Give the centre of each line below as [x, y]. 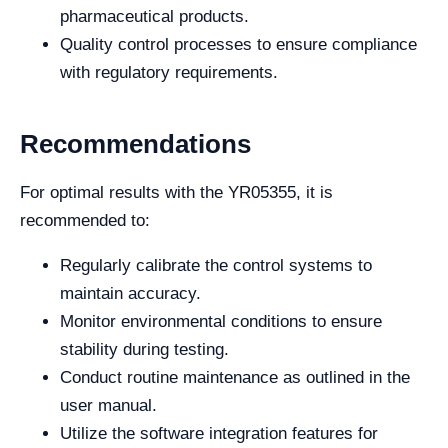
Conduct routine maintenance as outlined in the [235, 378]
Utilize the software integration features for [219, 434]
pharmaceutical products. [154, 17]
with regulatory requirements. [169, 73]
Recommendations [135, 144]
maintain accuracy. [130, 294]
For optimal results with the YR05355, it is [176, 193]
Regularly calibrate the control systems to [216, 266]
